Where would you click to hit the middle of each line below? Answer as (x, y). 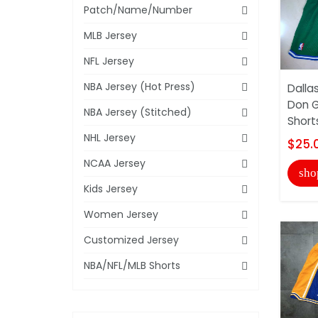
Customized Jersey (131, 240)
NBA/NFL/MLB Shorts (132, 265)
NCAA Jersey (115, 163)
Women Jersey (121, 214)
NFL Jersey (109, 61)
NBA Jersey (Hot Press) (139, 86)
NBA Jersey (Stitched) (138, 112)
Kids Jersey (111, 188)
